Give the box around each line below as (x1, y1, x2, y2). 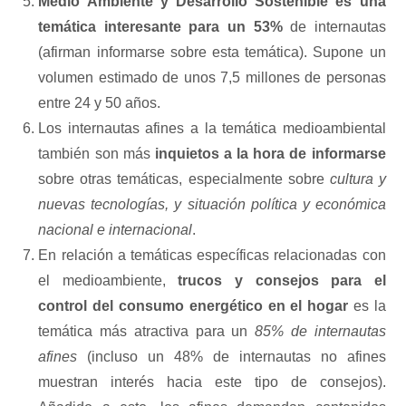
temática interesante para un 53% (38, 18, 283, 34)
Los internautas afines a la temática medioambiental (38, 120, 386, 136)
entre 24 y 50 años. (38, 94, 161, 111)
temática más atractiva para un (38, 323, 256, 339)
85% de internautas (255, 323, 386, 339)
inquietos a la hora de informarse (150, 145, 386, 161)
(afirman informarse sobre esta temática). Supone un (38, 43, 386, 60)
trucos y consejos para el (178, 272, 386, 288)
